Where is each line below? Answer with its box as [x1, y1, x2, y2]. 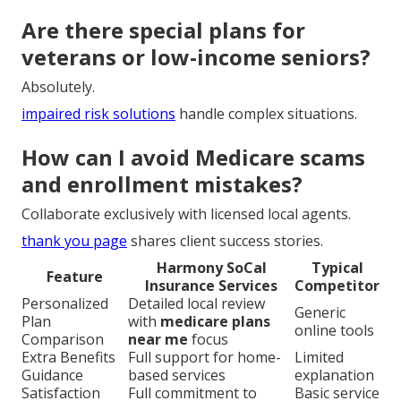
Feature [47, 266, 103, 286]
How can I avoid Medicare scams [21, 141, 365, 172]
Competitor [294, 275, 380, 295]
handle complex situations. [175, 103, 357, 124]
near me [128, 328, 188, 349]
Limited [294, 346, 344, 367]
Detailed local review [128, 293, 265, 313]
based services [128, 364, 226, 385]
